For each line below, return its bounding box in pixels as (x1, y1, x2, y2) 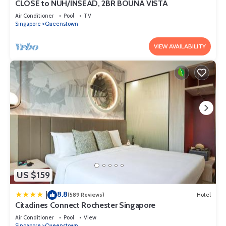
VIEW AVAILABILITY (154, 42, 206, 50)
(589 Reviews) (68, 191, 104, 199)
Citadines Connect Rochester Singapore (15, 200, 156, 210)
